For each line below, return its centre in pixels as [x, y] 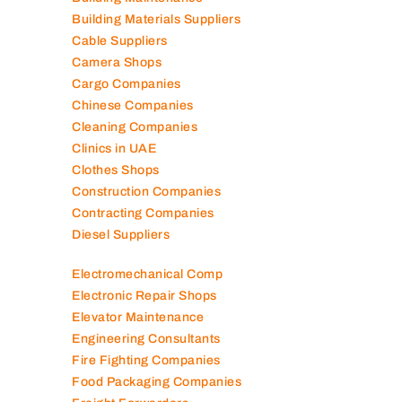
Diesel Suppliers [121, 234]
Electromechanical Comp [147, 274]
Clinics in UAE [114, 148]
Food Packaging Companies [157, 381]
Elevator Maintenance [138, 317]
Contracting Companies [143, 213]
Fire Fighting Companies [146, 360]
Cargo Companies [127, 83]
